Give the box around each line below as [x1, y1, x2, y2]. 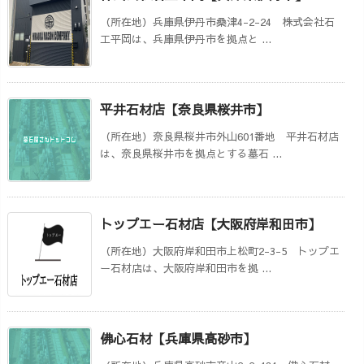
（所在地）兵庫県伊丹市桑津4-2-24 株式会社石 [100, 14, 335, 29]
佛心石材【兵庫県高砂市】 [100, 328, 256, 347]
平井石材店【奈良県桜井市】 [100, 99, 269, 118]
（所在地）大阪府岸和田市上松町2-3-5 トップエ [100, 243, 340, 258]
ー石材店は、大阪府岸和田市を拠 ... [100, 260, 271, 275]
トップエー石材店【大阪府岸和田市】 [100, 214, 321, 232]
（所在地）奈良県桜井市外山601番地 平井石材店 [100, 128, 339, 144]
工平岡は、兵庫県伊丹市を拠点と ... [100, 31, 271, 46]
